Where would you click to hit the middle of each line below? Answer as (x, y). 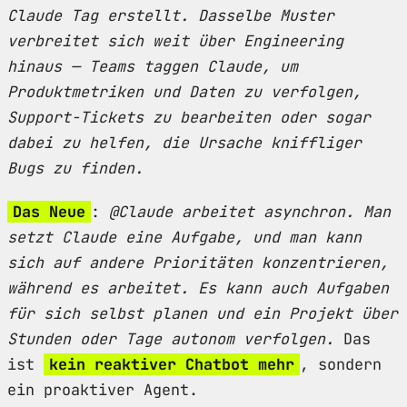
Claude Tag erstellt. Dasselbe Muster (171, 15)
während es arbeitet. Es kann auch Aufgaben (198, 288)
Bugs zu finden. (75, 168)
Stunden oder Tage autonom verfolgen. (171, 338)
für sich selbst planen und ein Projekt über (203, 313)
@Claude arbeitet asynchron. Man (250, 211)
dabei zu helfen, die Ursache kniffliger (184, 142)
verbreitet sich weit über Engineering (175, 40)
